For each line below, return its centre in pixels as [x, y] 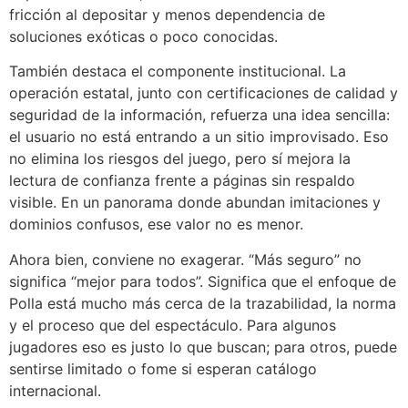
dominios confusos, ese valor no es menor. [156, 224]
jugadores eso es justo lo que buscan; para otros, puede [203, 347]
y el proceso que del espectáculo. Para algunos [173, 325]
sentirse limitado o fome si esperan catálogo [163, 368]
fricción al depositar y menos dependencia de [167, 14]
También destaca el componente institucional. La [178, 71]
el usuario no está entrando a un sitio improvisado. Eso [199, 137]
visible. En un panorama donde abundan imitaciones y [195, 203]
